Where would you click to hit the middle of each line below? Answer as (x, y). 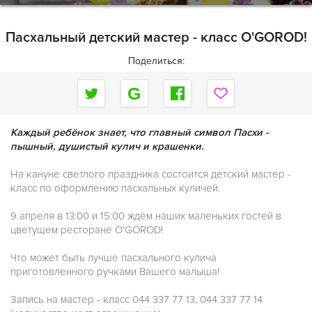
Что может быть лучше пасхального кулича (114, 258)
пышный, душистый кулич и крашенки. (107, 146)
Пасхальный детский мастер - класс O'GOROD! (156, 38)
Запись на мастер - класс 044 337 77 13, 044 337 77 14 (138, 299)
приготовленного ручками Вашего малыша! (115, 272)
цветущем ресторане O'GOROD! (87, 230)
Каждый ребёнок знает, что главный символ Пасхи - (140, 132)
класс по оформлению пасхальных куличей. (115, 188)
